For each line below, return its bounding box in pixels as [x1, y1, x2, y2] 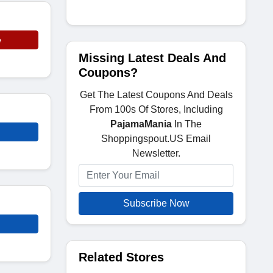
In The [172, 119, 202, 129]
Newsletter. [132, 148, 180, 158]
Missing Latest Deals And [79, 51, 226, 65]
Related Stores [79, 250, 164, 264]
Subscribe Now [122, 198, 190, 208]
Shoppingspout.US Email [101, 133, 211, 144]
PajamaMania [110, 119, 172, 129]
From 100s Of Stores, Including [89, 104, 223, 115]
